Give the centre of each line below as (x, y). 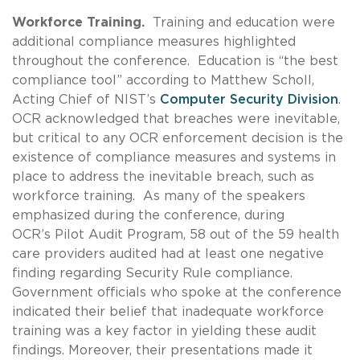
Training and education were (242, 22)
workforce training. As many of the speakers (159, 196)
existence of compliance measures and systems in (174, 157)
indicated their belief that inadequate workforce (168, 311)
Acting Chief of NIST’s (86, 99)
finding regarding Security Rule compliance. (154, 273)
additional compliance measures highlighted (154, 41)
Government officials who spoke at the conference (177, 292)
